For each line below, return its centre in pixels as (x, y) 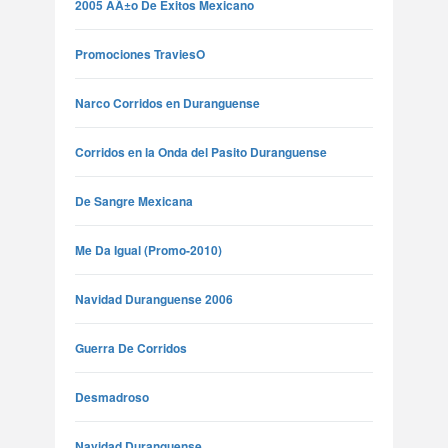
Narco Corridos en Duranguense (167, 103)
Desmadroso (112, 397)
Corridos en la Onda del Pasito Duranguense (201, 152)
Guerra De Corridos (131, 348)
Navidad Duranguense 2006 (154, 299)
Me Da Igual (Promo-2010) (148, 250)
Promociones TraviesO (140, 54)
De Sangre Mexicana (134, 201)
